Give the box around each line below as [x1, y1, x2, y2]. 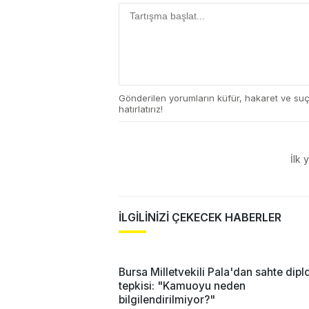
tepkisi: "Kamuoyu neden [119, 279, 246, 292]
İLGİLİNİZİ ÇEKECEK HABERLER [119, 210, 281, 224]
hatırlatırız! [119, 103, 163, 114]
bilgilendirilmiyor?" [119, 292, 215, 306]
